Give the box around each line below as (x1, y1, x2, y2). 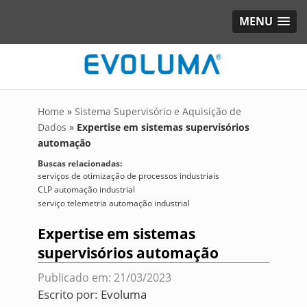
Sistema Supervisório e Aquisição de (74, 105, 241, 119)
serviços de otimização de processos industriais (37, 170, 219, 182)
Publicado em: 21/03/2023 (37, 270, 171, 286)
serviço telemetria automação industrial (37, 197, 190, 210)
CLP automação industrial (37, 184, 135, 196)
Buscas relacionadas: (37, 158, 122, 170)
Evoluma (100, 286, 147, 303)
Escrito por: (37, 286, 101, 303)
